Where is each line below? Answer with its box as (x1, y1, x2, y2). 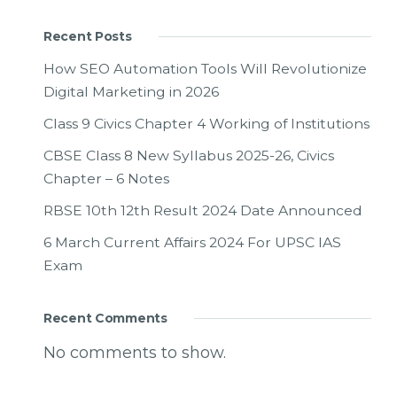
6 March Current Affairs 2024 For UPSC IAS (43, 234, 341, 252)
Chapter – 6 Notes (43, 170, 169, 188)
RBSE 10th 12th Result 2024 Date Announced (43, 202, 362, 220)
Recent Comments (43, 310, 167, 327)
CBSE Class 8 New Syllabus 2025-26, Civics (43, 147, 334, 165)
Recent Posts (43, 28, 132, 45)
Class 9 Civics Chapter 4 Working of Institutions (43, 115, 370, 133)
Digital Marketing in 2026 (43, 83, 219, 101)
